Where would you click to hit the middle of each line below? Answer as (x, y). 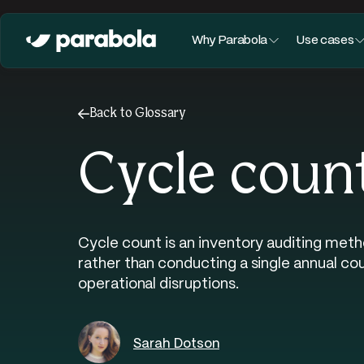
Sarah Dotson (176, 344)
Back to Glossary (137, 113)
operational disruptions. (158, 284)
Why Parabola (230, 40)
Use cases (325, 40)
